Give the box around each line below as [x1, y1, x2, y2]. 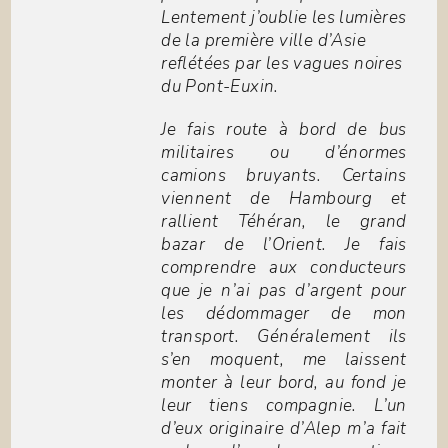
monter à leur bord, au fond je [161, 371, 407, 395]
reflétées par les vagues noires [161, 52, 403, 76]
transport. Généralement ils [161, 325, 407, 349]
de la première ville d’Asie [161, 29, 367, 53]
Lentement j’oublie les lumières [161, 6, 407, 30]
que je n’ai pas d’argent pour [161, 279, 407, 303]
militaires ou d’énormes [161, 141, 407, 165]
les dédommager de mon [161, 302, 407, 326]
